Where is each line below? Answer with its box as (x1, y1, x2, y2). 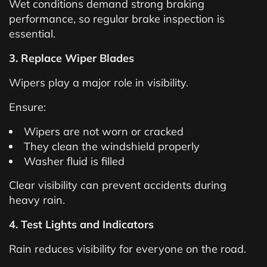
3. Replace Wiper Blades (9, 51, 134, 65)
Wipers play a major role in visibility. (9, 76, 188, 89)
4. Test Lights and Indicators (9, 218, 154, 231)
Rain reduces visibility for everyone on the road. (9, 242, 246, 256)
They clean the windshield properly (24, 139, 200, 153)
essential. (9, 27, 55, 41)
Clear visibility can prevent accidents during (9, 178, 226, 192)
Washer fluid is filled (24, 154, 125, 168)
